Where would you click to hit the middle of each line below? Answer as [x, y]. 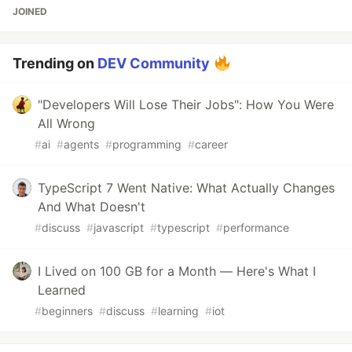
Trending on [55, 63]
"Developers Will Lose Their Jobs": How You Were [186, 104]
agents [81, 144]
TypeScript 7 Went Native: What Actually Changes [186, 188]
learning [178, 311]
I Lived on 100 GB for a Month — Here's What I [177, 271]
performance [256, 227]
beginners [67, 311]
